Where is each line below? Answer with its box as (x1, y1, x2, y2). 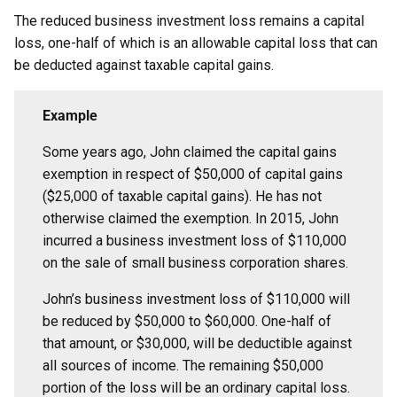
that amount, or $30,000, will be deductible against (43, 335, 352, 352)
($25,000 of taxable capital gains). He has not (43, 188, 322, 205)
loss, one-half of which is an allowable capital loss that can (14, 35, 378, 51)
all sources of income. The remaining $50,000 (43, 357, 323, 374)
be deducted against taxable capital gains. (14, 57, 274, 74)
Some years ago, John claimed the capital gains (43, 144, 337, 160)
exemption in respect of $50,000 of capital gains (43, 166, 343, 183)
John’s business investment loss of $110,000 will (43, 291, 350, 307)
